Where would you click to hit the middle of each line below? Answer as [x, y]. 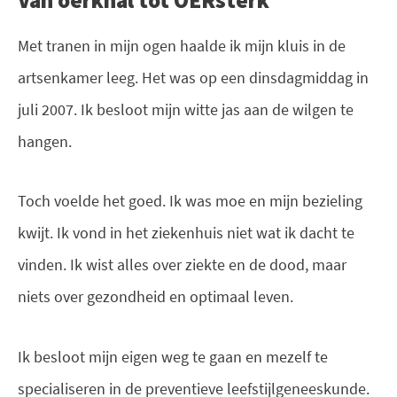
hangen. [45, 141]
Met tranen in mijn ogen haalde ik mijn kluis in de [182, 45]
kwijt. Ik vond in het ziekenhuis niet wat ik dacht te [186, 233]
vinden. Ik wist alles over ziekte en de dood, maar [182, 265]
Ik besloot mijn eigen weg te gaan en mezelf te [173, 357]
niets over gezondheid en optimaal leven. [156, 297]
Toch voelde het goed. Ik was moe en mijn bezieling [190, 201]
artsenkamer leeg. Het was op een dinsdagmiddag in [193, 77]
